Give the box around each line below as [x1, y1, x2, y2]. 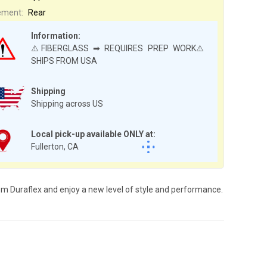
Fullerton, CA [31, 141, 79, 151]
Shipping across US [31, 98, 103, 108]
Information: [31, 30, 80, 41]
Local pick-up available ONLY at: [31, 129, 156, 139]
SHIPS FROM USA [31, 55, 97, 66]
